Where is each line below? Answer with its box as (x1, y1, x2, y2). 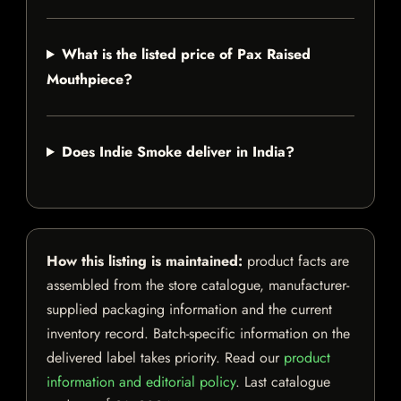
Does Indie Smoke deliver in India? (61, 141, 294, 163)
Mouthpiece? (47, 69, 132, 90)
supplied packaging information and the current (47, 299, 332, 320)
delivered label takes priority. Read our (47, 347, 284, 369)
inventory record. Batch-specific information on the (47, 323, 350, 345)
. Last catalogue (235, 371, 330, 393)
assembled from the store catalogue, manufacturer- (47, 275, 349, 296)
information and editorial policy (47, 371, 235, 393)
